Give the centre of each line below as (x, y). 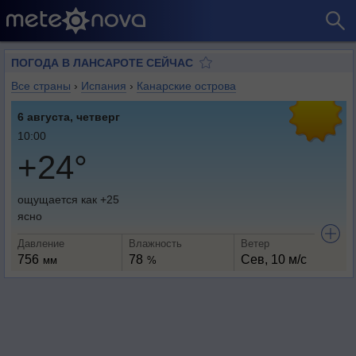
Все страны (41, 86)
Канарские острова (186, 86)
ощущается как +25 (68, 199)
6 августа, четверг (69, 117)
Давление (41, 244)
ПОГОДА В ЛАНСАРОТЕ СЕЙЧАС (102, 63)
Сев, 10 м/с (273, 259)
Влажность (156, 244)
